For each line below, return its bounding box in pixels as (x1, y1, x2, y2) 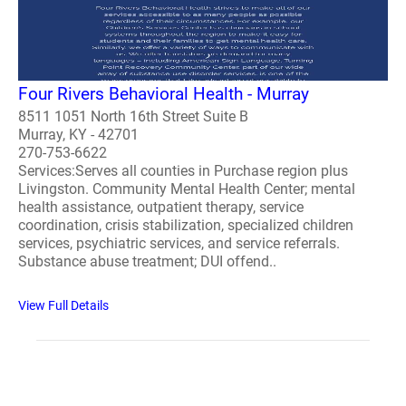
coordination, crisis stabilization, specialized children (18, 216, 353, 234)
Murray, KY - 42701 (18, 125, 139, 143)
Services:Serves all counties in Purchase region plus (18, 161, 348, 179)
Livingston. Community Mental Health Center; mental (18, 179, 355, 198)
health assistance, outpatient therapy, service (18, 198, 304, 216)
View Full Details (18, 297, 109, 313)
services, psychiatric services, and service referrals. (18, 234, 340, 252)
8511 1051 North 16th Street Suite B (18, 107, 248, 125)
